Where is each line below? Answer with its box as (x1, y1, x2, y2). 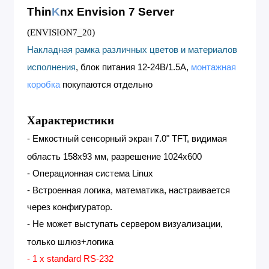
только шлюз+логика (27, 237, 113, 247)
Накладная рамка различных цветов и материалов (27, 44, 237, 55)
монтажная (191, 62, 236, 72)
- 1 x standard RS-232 (27, 253, 113, 264)
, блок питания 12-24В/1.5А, (76, 62, 191, 72)
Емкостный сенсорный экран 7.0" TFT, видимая (30, 133, 227, 144)
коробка (27, 79, 60, 89)
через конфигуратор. (27, 202, 112, 212)
